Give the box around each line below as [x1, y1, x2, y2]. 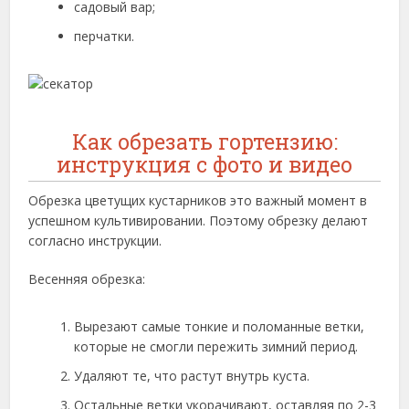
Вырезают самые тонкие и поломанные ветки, [74, 318, 365, 336]
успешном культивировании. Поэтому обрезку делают [28, 212, 369, 230]
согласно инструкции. [28, 232, 163, 250]
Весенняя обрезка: [28, 270, 146, 288]
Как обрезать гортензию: [71, 128, 338, 156]
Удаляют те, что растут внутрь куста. [74, 367, 310, 385]
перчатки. [74, 27, 135, 46]
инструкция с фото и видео [57, 151, 352, 179]
